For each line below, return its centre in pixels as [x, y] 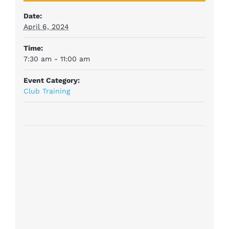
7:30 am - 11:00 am [56, 59]
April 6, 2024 [46, 27]
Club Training [47, 91]
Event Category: [51, 81]
